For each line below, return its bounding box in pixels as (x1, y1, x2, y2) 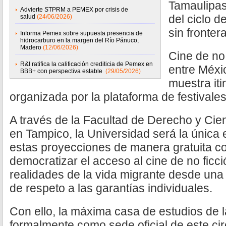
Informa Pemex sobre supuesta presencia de (20, 30, 143, 37)
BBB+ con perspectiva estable (20, 68, 104, 75)
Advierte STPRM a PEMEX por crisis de (20, 6, 128, 13)
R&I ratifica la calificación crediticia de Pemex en (20, 61, 153, 68)
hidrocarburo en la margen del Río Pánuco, (20, 37, 139, 44)
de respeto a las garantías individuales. (10, 182, 212, 195)
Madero (20, 44, 41, 51)
